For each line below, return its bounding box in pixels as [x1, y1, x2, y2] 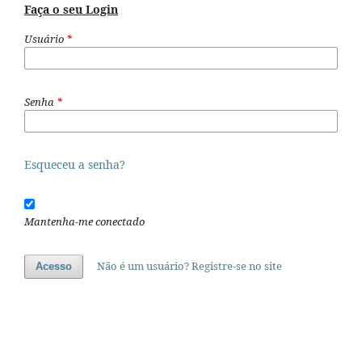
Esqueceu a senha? [24, 157, 125, 173]
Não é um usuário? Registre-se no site [97, 259, 283, 274]
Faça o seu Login [24, 2, 118, 18]
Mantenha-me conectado [24, 214, 145, 229]
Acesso [36, 260, 73, 273]
